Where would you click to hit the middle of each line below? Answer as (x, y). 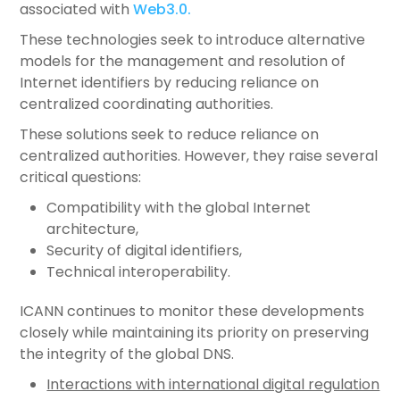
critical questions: (81, 178)
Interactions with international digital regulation (213, 385)
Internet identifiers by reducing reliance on (170, 83)
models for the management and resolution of (183, 62)
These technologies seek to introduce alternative (193, 40)
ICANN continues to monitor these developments (192, 312)
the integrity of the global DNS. (127, 354)
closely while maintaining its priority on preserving (195, 333)
